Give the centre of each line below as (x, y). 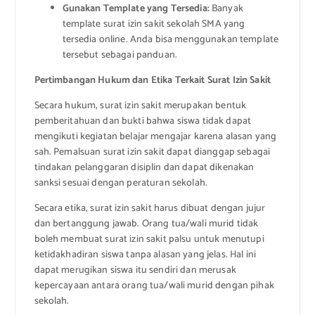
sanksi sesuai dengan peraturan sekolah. (121, 183)
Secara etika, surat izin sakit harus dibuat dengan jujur (150, 209)
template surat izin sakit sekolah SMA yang (154, 24)
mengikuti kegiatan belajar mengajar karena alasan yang (155, 136)
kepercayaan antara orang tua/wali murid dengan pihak (154, 286)
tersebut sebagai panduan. (120, 55)
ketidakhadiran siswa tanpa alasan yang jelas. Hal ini (145, 255)
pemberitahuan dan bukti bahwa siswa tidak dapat (143, 121)
